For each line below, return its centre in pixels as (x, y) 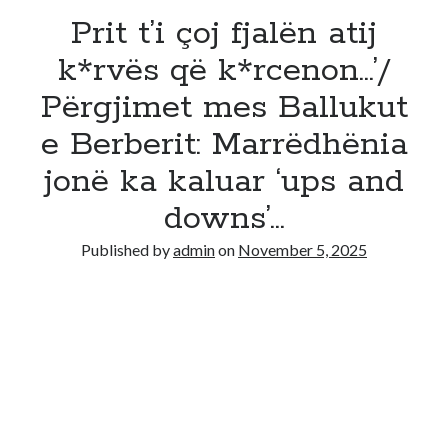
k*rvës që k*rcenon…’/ (224, 71)
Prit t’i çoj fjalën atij (224, 34)
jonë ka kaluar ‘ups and (224, 182)
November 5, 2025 (302, 249)
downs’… (224, 219)
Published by (127, 249)
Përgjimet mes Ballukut (224, 108)
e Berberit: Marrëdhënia (224, 145)
